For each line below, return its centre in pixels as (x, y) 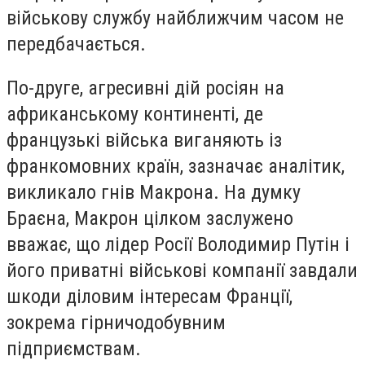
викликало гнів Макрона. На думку (154, 192)
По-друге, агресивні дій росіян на (145, 88)
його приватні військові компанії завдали (182, 270)
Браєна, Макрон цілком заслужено (150, 218)
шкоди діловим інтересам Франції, (150, 296)
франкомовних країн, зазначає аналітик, (176, 166)
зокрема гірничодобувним (116, 322)
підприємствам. (74, 348)
